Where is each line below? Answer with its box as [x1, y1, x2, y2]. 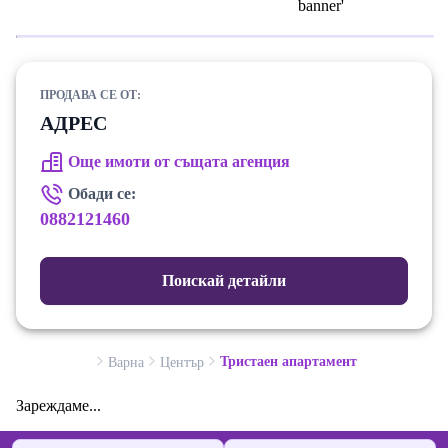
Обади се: [68, 185, 136, 203]
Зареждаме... [16, 397, 101, 415]
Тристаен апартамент [219, 354, 357, 370]
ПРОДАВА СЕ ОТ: [40, 88, 141, 103]
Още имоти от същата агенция [68, 153, 290, 171]
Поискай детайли [162, 272, 286, 290]
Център [159, 355, 204, 371]
